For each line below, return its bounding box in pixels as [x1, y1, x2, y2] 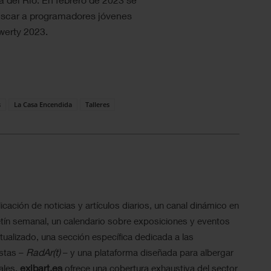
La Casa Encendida [14, 99, 72, 109]
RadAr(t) [25, 246, 60, 258]
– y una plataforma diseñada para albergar [60, 246, 233, 258]
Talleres [85, 99, 109, 109]
